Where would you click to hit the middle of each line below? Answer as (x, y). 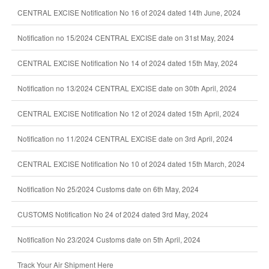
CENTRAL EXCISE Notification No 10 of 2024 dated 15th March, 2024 (131, 164)
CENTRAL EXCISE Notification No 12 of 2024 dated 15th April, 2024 (128, 113)
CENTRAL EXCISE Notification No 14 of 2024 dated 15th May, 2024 (127, 63)
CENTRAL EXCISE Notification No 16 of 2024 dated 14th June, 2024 (129, 12)
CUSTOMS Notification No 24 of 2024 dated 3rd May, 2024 (113, 214)
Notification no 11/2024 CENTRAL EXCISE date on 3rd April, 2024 (125, 138)
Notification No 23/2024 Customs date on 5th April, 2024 (109, 239)
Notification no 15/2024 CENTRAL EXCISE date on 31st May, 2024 (125, 38)
